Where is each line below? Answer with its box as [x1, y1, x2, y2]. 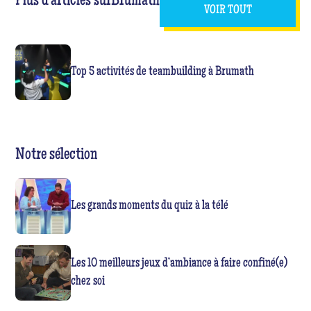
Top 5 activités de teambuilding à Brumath [71, 65, 255, 79]
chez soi [71, 274, 106, 289]
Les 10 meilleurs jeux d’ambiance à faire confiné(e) [71, 256, 288, 271]
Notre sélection [15, 146, 98, 164]
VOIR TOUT [203, 3, 252, 17]
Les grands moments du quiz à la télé [71, 199, 229, 213]
